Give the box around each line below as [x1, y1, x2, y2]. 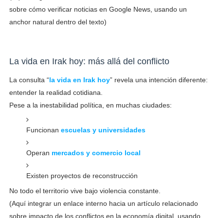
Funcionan [26, 126, 61, 134]
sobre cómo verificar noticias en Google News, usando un [9, 5, 187, 13]
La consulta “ [9, 75, 49, 84]
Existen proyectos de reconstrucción [26, 171, 138, 180]
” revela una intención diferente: [109, 75, 208, 84]
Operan [26, 148, 52, 157]
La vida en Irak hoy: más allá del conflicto [9, 56, 169, 66]
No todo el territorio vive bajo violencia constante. [9, 186, 161, 195]
